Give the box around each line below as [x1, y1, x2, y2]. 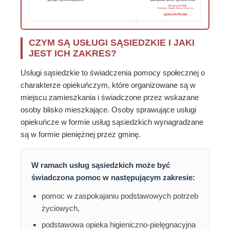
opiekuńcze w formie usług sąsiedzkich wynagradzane [21, 118, 203, 127]
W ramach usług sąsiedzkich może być [31, 161, 170, 170]
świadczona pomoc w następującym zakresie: [31, 173, 195, 182]
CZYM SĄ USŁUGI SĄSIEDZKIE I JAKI [29, 37, 195, 48]
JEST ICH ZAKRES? [29, 48, 117, 59]
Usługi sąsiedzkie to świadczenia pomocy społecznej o [21, 68, 205, 78]
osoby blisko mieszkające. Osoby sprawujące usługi [21, 105, 196, 114]
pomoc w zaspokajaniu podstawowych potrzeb [42, 191, 198, 201]
